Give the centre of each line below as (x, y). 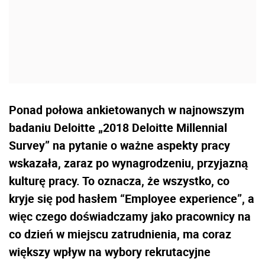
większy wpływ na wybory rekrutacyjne (110, 251)
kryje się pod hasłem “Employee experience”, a (132, 198)
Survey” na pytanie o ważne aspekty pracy (119, 145)
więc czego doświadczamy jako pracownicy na (130, 216)
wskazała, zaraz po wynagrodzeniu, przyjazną (128, 163)
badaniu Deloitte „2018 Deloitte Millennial (118, 127)
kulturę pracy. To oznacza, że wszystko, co (119, 180)
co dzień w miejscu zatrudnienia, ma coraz (120, 234)
